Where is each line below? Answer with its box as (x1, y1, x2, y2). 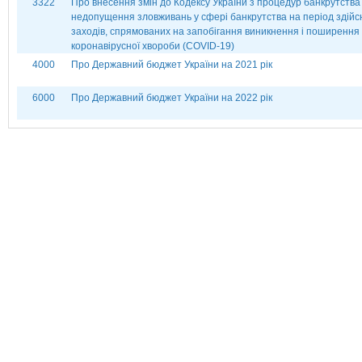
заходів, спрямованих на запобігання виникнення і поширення (71, 26, 360, 37)
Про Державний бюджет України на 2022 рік (71, 92, 272, 103)
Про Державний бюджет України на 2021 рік (71, 59, 272, 70)
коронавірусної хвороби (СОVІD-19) (71, 40, 234, 52)
